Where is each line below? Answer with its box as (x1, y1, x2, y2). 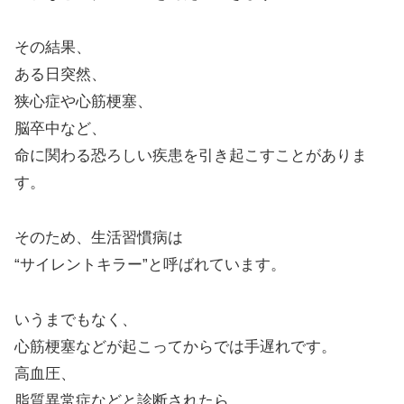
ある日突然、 (14, 66, 106, 84)
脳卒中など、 (14, 120, 106, 138)
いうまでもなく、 (14, 310, 137, 328)
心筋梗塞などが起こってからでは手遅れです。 (14, 337, 336, 355)
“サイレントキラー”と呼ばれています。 (14, 256, 286, 274)
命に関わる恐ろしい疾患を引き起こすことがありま (14, 147, 367, 165)
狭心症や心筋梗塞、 (14, 93, 152, 111)
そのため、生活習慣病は (14, 229, 183, 247)
